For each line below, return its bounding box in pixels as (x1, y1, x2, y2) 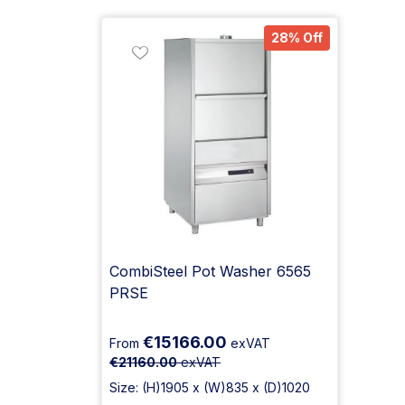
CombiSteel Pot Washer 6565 (109, 262, 311, 280)
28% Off (271, 30, 323, 45)
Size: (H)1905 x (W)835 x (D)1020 (109, 380, 310, 395)
